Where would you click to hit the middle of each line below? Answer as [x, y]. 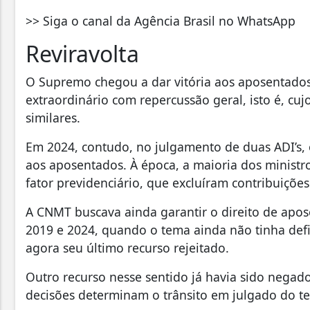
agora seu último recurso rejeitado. [129, 248]
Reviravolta [85, 54]
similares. [55, 118]
